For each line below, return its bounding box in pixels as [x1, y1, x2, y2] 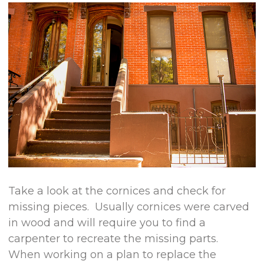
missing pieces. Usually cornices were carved [8, 200, 250, 213]
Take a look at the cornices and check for [8, 184, 226, 197]
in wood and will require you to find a [8, 216, 206, 229]
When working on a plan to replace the [8, 247, 217, 261]
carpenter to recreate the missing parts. [8, 232, 222, 245]
